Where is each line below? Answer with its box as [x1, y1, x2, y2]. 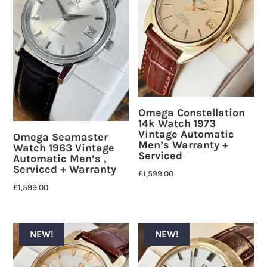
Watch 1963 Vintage [13, 141, 115, 154]
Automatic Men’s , [13, 151, 107, 165]
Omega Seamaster [13, 130, 108, 144]
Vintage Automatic [138, 128, 235, 141]
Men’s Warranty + [138, 138, 229, 152]
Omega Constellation [138, 106, 246, 120]
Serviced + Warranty [13, 162, 117, 176]
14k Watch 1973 [138, 117, 216, 131]
